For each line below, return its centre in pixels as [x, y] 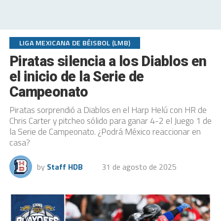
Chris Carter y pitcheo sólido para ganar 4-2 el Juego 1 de [110, 121]
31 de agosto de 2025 [139, 167]
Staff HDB [65, 167]
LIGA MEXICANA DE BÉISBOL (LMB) [75, 43]
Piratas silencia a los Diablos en [108, 61]
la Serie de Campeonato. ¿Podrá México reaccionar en [105, 131]
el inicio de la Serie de [76, 76]
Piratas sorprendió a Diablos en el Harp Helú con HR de [108, 110]
